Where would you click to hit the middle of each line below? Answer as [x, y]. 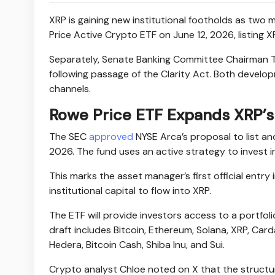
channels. [70, 89]
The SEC [69, 137]
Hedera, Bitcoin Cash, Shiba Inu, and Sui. [137, 245]
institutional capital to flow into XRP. [130, 191]
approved [111, 137]
